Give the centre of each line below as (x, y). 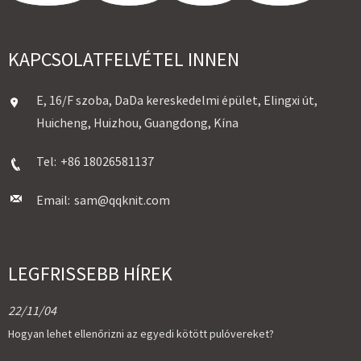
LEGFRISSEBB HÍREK (90, 274)
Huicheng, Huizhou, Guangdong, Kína (137, 123)
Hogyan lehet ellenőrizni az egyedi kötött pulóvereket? (141, 334)
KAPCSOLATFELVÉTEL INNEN (124, 60)
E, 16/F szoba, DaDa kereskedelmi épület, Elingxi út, (177, 100)
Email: (53, 200)
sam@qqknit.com (122, 200)
